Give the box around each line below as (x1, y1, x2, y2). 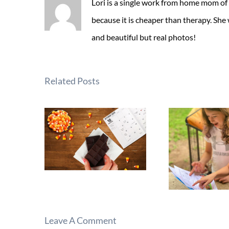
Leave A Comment (44, 215, 117, 226)
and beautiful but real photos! (91, 32, 196, 42)
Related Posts (44, 75, 100, 86)
